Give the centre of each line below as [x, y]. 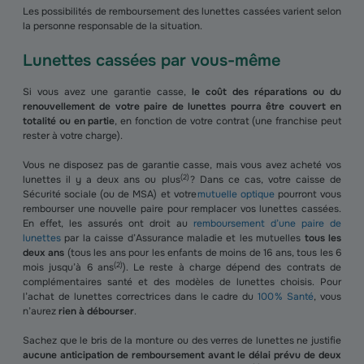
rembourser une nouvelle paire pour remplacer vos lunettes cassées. [182, 209]
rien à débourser [96, 311]
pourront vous [308, 194]
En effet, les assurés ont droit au [108, 223]
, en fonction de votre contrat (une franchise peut [228, 121]
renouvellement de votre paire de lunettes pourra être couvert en [182, 106]
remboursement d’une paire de [267, 223]
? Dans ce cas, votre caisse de [265, 180]
